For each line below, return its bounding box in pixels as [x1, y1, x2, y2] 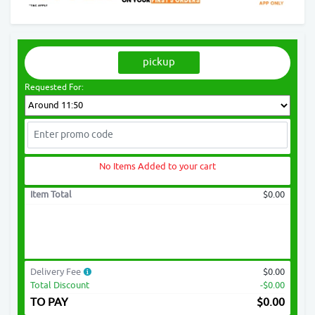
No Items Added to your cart [99, 160, 216, 172]
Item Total [30, 188, 72, 200]
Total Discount [30, 278, 89, 291]
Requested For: [25, 81, 84, 93]
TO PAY [30, 295, 68, 309]
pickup [142, 55, 175, 69]
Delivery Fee [30, 265, 83, 278]
